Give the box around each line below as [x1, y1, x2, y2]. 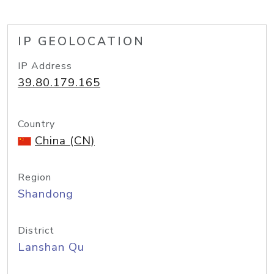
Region [18, 171, 51, 184]
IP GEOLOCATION [18, 34, 145, 50]
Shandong [18, 186, 73, 202]
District [18, 224, 54, 237]
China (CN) [35, 133, 95, 149]
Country [18, 117, 55, 131]
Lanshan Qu [18, 239, 84, 255]
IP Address [18, 59, 72, 73]
